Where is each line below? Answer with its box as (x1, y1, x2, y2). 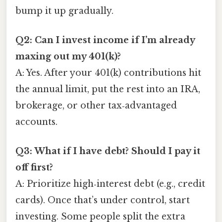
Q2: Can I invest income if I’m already (15, 34, 195, 46)
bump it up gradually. (15, 5, 113, 16)
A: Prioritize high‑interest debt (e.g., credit (15, 178, 205, 190)
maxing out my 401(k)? (15, 51, 121, 62)
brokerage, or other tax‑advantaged (15, 100, 177, 111)
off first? (15, 162, 53, 173)
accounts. (15, 116, 57, 127)
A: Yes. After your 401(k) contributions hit (15, 67, 201, 78)
